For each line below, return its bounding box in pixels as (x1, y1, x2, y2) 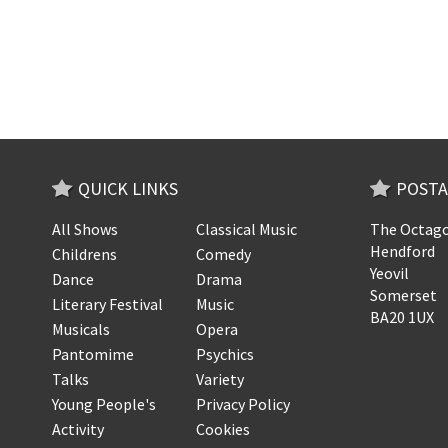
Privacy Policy (195, 394, 290, 414)
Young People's (52, 394, 156, 414)
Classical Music (195, 219, 297, 239)
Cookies (195, 419, 250, 439)
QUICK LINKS (78, 177, 178, 200)
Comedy (195, 244, 251, 264)
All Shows (52, 219, 118, 239)
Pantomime (52, 344, 134, 364)
